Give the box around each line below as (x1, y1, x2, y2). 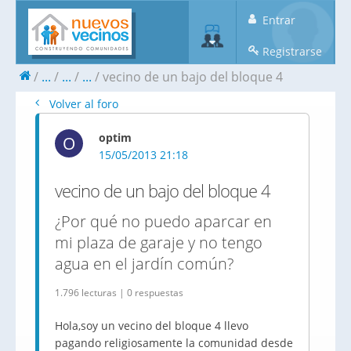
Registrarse (259, 44, 322, 59)
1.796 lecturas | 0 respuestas (55, 287, 183, 299)
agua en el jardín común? (55, 253, 233, 274)
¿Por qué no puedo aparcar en (55, 211, 272, 232)
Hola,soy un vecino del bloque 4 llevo (55, 318, 248, 333)
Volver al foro (46, 96, 118, 111)
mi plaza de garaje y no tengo (55, 232, 262, 253)
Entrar (259, 13, 295, 27)
